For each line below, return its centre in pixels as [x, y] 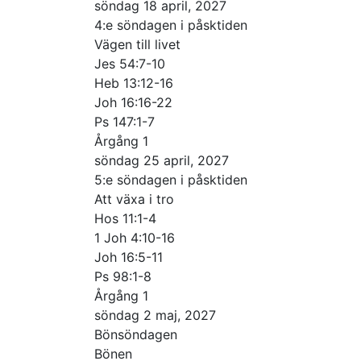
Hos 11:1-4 [125, 218]
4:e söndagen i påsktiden [171, 25]
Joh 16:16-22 [133, 102]
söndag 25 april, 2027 [162, 160]
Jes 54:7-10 [130, 63]
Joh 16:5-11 [129, 257]
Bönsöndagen [136, 334]
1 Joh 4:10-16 [135, 237]
